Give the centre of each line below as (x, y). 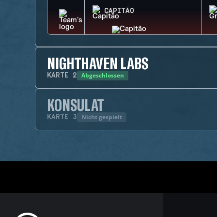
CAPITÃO (119, 11)
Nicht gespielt (102, 117)
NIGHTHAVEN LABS (98, 63)
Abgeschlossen (103, 75)
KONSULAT (76, 105)
